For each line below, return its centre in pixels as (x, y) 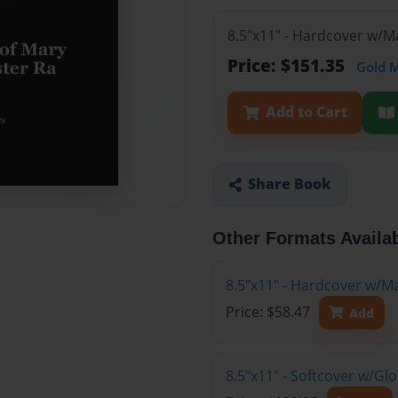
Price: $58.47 (269, 312)
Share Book (289, 184)
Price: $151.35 (288, 66)
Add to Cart (306, 112)
